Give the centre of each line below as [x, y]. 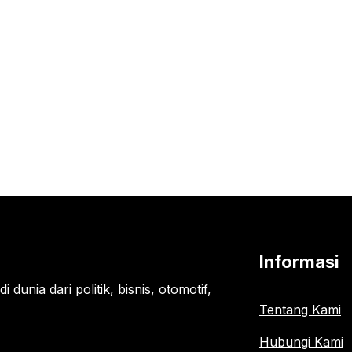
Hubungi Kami [301, 342]
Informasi [299, 262]
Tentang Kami [300, 310]
